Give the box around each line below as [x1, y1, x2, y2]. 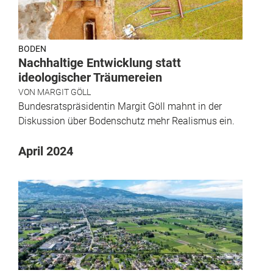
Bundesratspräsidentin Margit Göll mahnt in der [18, 101, 222, 113]
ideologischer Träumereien [18, 70, 162, 85]
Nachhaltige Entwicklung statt [18, 55, 181, 71]
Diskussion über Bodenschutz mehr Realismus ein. [18, 115, 235, 127]
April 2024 [18, 144, 73, 159]
